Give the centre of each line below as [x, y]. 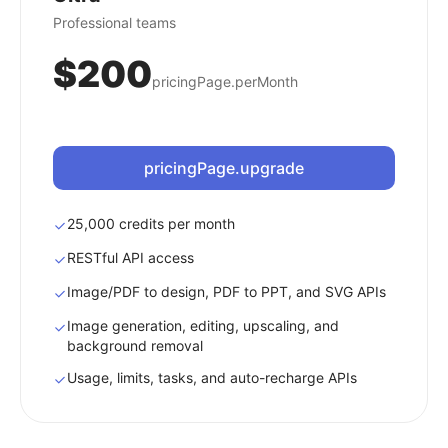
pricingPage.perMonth [225, 81]
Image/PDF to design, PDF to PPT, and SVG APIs [226, 291]
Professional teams [114, 22]
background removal [135, 345]
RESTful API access [130, 257]
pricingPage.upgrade [224, 168]
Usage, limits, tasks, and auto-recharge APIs [212, 377]
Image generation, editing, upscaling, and [203, 325]
